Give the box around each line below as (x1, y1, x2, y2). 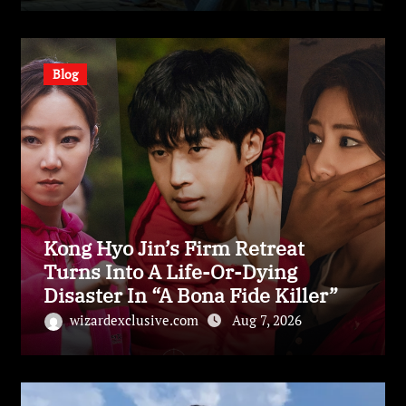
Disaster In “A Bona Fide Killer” (43, 281, 338, 308)
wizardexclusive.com (69, 310, 202, 329)
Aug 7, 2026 (231, 310, 302, 329)
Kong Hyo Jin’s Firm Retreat (43, 234, 304, 261)
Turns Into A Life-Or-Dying (43, 257, 297, 285)
